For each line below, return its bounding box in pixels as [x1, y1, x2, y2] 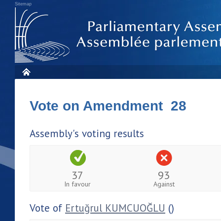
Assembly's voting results [30, 127, 144, 140]
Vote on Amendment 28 [30, 98, 186, 113]
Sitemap [15, 1, 32, 6]
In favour [64, 179, 91, 188]
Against [153, 179, 175, 188]
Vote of [30, 201, 65, 215]
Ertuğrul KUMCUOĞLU [65, 201, 165, 215]
